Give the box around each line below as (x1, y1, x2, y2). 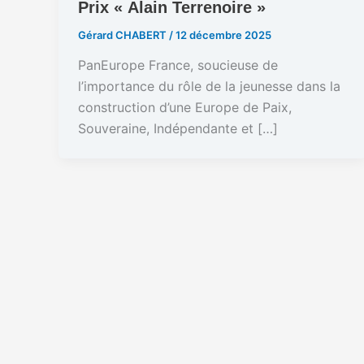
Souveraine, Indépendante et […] (78, 120, 278, 137)
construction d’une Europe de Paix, (78, 99, 292, 116)
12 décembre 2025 (175, 28, 271, 41)
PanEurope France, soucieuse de (78, 57, 278, 74)
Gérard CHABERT (78, 28, 169, 41)
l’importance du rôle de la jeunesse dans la (78, 78, 340, 95)
